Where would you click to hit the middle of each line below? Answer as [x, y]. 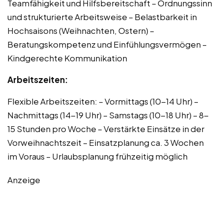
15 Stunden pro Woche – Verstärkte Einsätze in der [106, 128]
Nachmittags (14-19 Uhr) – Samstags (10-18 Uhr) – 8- [108, 115]
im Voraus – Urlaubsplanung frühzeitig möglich [97, 156]
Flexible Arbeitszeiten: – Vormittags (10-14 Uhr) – [103, 101]
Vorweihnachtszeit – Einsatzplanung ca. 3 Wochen [106, 142]
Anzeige [24, 179]
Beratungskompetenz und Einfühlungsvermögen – [107, 44]
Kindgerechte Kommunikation [67, 58]
